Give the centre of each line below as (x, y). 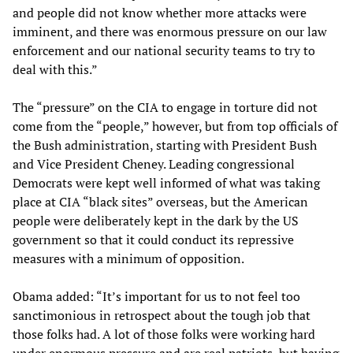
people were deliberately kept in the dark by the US (156, 220)
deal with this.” (55, 69)
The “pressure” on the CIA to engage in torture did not (165, 107)
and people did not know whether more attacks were (160, 12)
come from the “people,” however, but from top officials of (175, 126)
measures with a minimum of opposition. (128, 258)
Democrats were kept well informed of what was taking (166, 182)
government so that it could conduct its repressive (153, 239)
